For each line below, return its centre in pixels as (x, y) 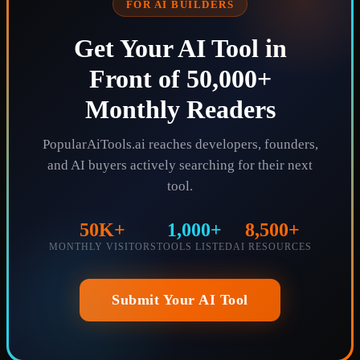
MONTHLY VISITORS (102, 246)
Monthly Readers (180, 109)
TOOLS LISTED (194, 246)
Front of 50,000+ (180, 78)
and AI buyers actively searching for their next (180, 165)
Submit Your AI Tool (180, 299)
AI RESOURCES (272, 246)
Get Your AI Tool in (180, 48)
